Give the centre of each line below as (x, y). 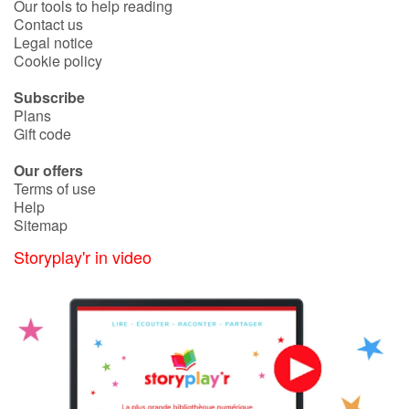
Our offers (48, 170)
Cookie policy (58, 60)
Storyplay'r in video (83, 256)
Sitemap (41, 225)
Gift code (42, 133)
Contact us (48, 24)
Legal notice (53, 42)
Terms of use (55, 188)
